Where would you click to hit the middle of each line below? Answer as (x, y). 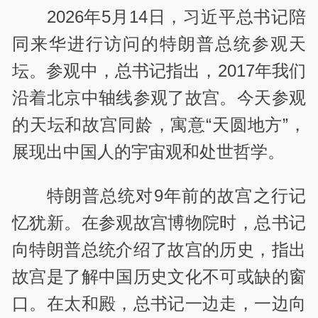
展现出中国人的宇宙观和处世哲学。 (149, 151)
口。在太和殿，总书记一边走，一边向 (159, 304)
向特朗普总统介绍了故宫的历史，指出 (159, 250)
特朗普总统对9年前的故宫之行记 (176, 196)
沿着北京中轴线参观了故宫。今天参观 (159, 97)
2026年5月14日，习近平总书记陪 (176, 16)
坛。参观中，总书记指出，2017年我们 (159, 70)
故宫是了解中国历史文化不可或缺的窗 (159, 277)
